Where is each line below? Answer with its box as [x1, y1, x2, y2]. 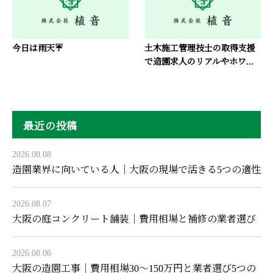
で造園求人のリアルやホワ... [144, 57, 253, 66]
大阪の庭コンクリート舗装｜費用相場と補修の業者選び [12, 213, 256, 224]
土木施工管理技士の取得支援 [144, 43, 255, 53]
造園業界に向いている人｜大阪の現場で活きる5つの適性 [12, 164, 261, 175]
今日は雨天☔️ [12, 43, 63, 53]
